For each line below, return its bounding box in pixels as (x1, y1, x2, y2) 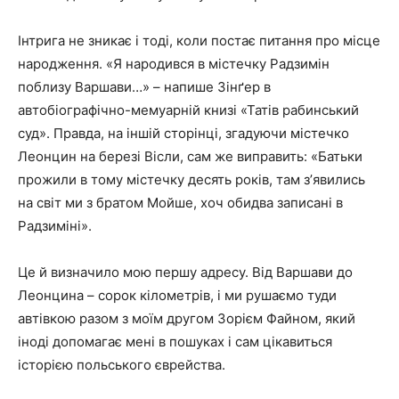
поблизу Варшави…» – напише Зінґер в (18, 77, 271, 95)
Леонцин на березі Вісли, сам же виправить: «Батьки (18, 147, 362, 165)
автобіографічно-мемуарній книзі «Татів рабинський (18, 101, 359, 118)
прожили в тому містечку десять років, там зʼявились (18, 170, 365, 188)
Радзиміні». (18, 216, 92, 234)
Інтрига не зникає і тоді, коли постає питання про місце (18, 31, 380, 49)
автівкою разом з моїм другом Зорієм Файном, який (18, 309, 355, 327)
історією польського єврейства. (18, 355, 225, 373)
